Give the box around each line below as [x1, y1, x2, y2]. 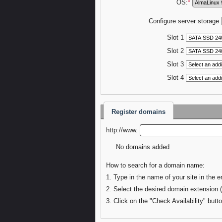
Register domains [111, 108, 166, 115]
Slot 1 [167, 34, 184, 41]
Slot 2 [167, 47, 184, 55]
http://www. [106, 126, 140, 134]
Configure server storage [148, 17, 221, 25]
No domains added [114, 143, 169, 151]
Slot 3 [167, 60, 184, 68]
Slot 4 [167, 74, 184, 81]
